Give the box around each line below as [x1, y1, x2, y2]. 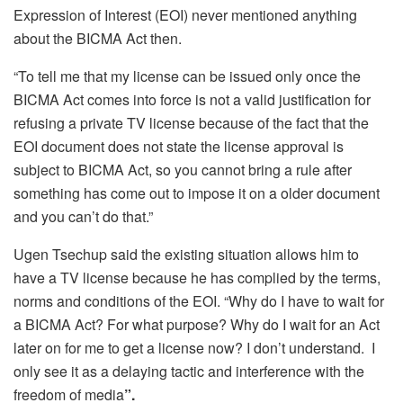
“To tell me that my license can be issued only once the [13, 65, 361, 86]
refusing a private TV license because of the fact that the [13, 112, 369, 133]
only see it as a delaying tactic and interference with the [13, 360, 364, 381]
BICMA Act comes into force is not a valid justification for [13, 88, 371, 110]
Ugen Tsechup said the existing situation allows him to [13, 243, 359, 264]
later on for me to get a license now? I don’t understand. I [13, 336, 375, 358]
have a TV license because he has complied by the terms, [13, 266, 381, 288]
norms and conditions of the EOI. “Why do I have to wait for [13, 290, 384, 311]
